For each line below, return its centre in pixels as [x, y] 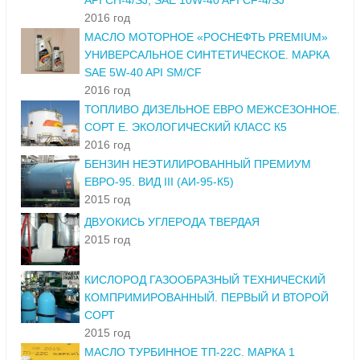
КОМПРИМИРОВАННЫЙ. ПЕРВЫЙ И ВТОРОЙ [207, 298]
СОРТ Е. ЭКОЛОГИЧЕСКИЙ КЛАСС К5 [186, 127]
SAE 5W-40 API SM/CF [143, 73]
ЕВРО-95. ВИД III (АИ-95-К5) [159, 182]
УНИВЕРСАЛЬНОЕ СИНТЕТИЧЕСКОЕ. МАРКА [207, 55]
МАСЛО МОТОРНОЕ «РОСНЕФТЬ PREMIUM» [206, 37]
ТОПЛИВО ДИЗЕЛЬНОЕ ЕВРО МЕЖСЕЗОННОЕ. [212, 110]
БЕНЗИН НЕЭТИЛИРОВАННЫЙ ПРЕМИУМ [198, 164]
